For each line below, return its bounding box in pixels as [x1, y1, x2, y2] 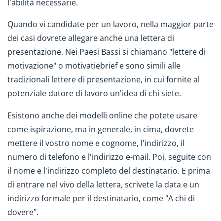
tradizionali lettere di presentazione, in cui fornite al [7, 74, 200, 85]
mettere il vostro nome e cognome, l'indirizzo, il [7, 138, 184, 149]
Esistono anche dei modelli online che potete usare [7, 110, 197, 121]
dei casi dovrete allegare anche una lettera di [7, 33, 174, 44]
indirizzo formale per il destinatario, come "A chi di [7, 193, 195, 204]
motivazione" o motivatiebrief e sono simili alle [7, 60, 181, 72]
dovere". [7, 207, 40, 218]
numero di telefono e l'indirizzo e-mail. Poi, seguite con [7, 151, 211, 163]
